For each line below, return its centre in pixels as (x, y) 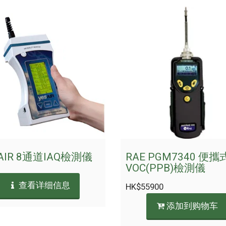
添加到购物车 (191, 206)
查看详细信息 (43, 186)
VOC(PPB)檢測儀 (165, 168)
